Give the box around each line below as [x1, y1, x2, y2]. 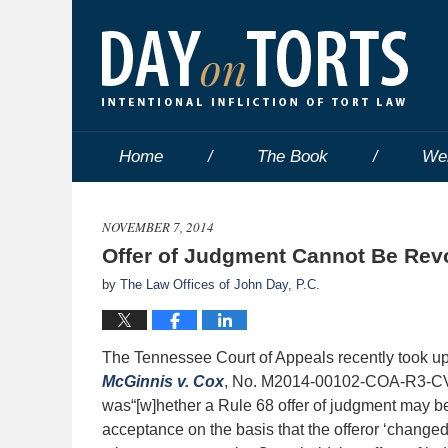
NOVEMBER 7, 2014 [102, 218, 214, 236]
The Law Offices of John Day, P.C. [120, 277, 320, 292]
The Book [257, 147, 328, 166]
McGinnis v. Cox [102, 373, 224, 390]
